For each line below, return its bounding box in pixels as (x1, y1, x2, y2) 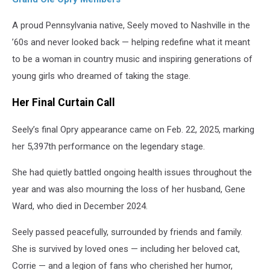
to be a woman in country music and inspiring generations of (12, 53, 253, 64)
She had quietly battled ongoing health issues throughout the (12, 166, 252, 178)
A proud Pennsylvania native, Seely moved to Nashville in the (12, 19, 250, 31)
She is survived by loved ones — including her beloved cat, (12, 243, 240, 254)
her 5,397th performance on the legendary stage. (12, 140, 205, 152)
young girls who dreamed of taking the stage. (12, 70, 190, 81)
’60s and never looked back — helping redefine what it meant (12, 36, 250, 48)
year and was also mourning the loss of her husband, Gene (12, 183, 245, 195)
